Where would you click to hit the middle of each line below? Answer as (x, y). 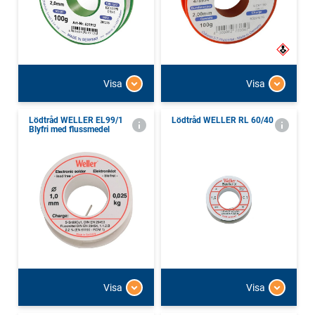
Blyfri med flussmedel (69, 130)
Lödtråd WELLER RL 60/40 (223, 121)
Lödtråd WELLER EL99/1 (76, 121)
